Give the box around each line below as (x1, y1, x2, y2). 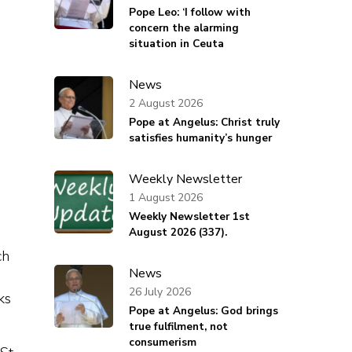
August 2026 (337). (128, 225, 227, 240)
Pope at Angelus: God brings (128, 303, 278, 319)
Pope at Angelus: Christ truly (128, 115, 280, 130)
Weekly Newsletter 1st (128, 209, 250, 225)
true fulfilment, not (128, 319, 228, 335)
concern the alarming (128, 20, 239, 36)
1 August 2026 (128, 189, 203, 205)
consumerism (128, 335, 196, 350)
